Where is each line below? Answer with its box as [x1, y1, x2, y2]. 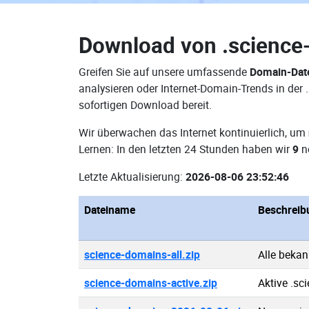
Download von [79, 30, 222, 59]
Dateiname [84, 202, 135, 217]
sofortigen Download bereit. [79, 97, 212, 112]
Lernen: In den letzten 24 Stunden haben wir [79, 141, 292, 157]
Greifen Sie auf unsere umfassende [79, 64, 250, 79]
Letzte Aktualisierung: [79, 169, 186, 184]
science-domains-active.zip [84, 275, 217, 290]
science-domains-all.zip [84, 247, 200, 262]
